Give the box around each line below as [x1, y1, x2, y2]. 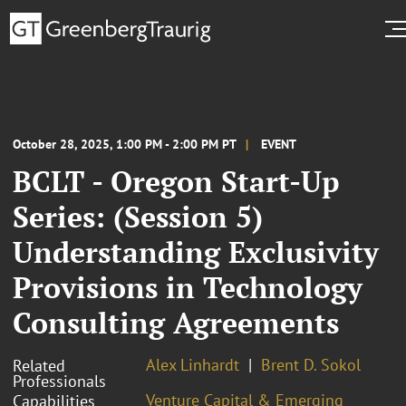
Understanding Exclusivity [13, 232, 379, 271]
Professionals [13, 370, 106, 391]
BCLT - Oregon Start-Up [13, 161, 339, 200]
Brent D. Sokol [261, 353, 361, 375]
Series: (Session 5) [13, 197, 263, 236]
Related [13, 354, 65, 376]
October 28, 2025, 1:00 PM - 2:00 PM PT [13, 135, 237, 152]
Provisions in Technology [13, 267, 362, 306]
